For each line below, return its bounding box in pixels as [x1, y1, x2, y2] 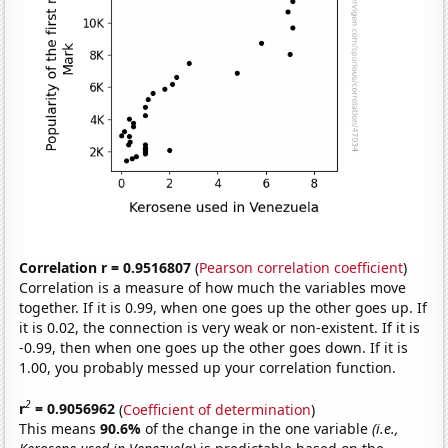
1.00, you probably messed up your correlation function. [19, 357, 397, 377]
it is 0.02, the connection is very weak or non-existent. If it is [19, 317, 421, 337]
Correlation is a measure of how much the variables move [19, 277, 407, 297]
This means [19, 419, 101, 439]
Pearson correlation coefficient [199, 257, 404, 277]
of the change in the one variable [145, 419, 373, 439]
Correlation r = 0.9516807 [19, 257, 192, 277]
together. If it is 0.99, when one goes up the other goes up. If [19, 297, 428, 317]
